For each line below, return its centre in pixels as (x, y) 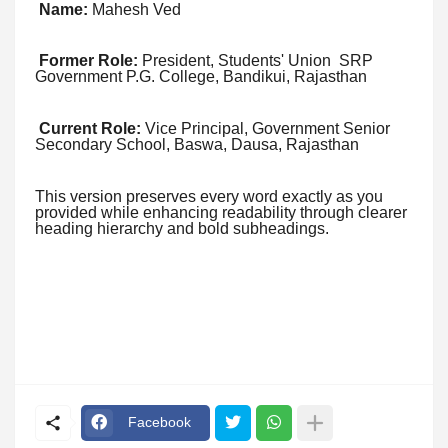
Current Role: (90, 129)
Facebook (159, 422)
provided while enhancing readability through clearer (221, 212)
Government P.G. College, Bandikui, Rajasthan (201, 77)
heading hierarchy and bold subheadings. (182, 228)
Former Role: (88, 61)
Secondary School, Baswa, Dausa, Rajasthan (197, 145)
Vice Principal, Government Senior (265, 129)
